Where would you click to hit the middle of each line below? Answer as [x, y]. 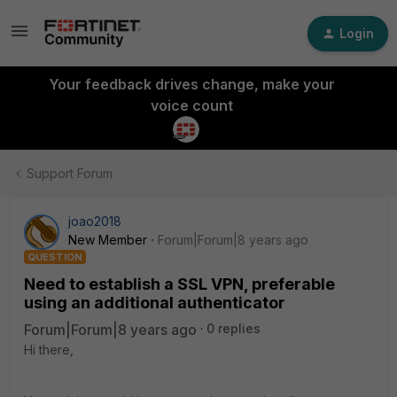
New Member [108, 240]
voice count [191, 105]
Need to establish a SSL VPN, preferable [179, 284]
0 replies [234, 328]
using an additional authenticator [155, 303]
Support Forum [70, 173]
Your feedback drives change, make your [191, 84]
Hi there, [49, 350]
